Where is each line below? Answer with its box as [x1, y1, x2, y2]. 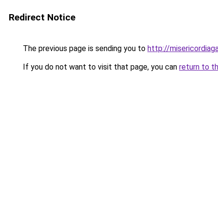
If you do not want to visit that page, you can [21, 62, 179, 72]
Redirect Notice [9, 12, 75, 23]
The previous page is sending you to [21, 44, 147, 53]
